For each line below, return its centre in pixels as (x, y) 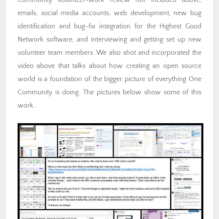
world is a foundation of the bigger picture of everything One (109, 79)
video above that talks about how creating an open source (109, 66)
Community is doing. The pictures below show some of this (109, 93)
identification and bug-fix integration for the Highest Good (109, 27)
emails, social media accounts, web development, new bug (109, 13)
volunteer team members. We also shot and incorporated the (109, 53)
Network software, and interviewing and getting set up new (109, 40)
